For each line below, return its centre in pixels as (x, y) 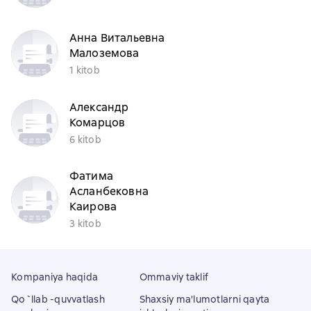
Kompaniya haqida (54, 277)
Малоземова (104, 53)
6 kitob (85, 139)
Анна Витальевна (117, 37)
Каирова (93, 207)
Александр (99, 107)
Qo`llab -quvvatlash (58, 299)
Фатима (91, 176)
